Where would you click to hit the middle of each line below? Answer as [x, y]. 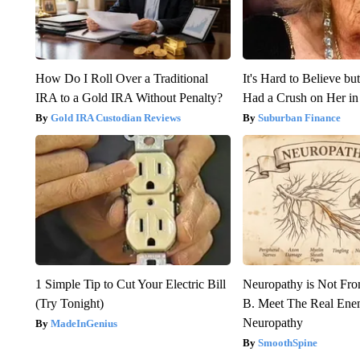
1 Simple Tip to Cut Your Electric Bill [130, 284]
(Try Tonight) [69, 303]
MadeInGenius [84, 323]
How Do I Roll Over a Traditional [121, 78]
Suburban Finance [300, 117]
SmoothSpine [288, 342]
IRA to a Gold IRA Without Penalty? [129, 97]
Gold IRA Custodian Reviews [115, 117]
